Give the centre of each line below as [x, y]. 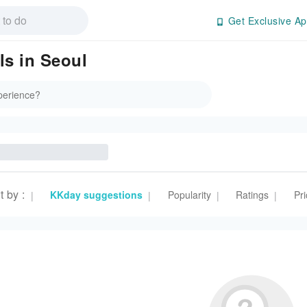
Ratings [252, 195]
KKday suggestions [96, 195]
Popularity [189, 195]
